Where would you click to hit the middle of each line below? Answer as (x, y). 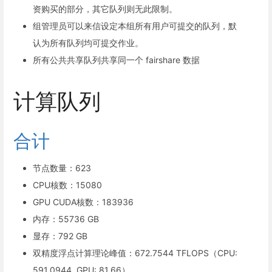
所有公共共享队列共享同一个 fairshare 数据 (116, 60)
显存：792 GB (60, 236)
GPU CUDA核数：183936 (83, 202)
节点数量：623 (62, 168)
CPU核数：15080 (67, 185)
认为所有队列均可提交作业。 (88, 43)
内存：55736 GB (66, 219)
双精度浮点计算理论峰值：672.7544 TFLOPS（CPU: (135, 253)
